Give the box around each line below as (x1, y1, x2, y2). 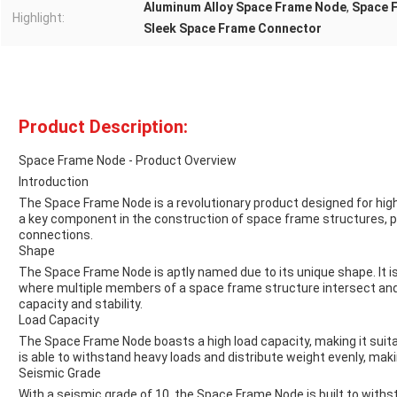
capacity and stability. (19, 297, 143, 312)
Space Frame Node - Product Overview (19, 153, 237, 168)
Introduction (19, 175, 89, 190)
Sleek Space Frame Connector (144, 21, 322, 36)
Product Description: (19, 116, 188, 138)
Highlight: (12, 11, 65, 26)
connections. (19, 228, 93, 243)
